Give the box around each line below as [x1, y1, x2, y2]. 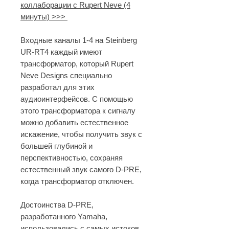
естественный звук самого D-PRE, [20, 165, 142, 174]
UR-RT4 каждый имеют [20, 48, 102, 56]
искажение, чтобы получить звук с [20, 130, 142, 139]
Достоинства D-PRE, [20, 200, 94, 209]
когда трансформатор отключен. [20, 177, 134, 186]
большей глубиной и [20, 142, 93, 150]
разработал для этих [20, 83, 95, 91]
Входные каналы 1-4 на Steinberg [20, 36, 137, 44]
